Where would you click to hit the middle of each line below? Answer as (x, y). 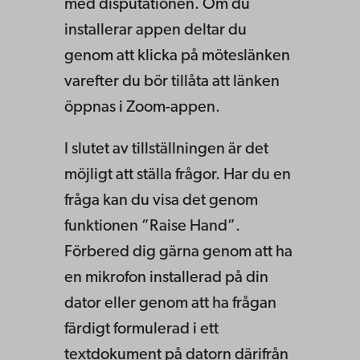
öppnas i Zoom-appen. (142, 107)
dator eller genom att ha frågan (170, 303)
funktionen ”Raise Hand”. (152, 226)
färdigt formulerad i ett (141, 329)
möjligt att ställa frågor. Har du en (178, 175)
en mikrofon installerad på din (166, 278)
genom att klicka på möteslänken (177, 56)
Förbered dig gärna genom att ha (178, 252)
